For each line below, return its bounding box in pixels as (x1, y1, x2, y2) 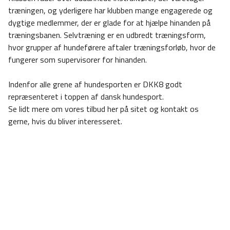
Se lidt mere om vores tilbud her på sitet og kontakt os (8, 103, 199, 115)
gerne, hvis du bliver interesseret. (8, 115, 122, 127)
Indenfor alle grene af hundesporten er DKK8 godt (8, 78, 182, 90)
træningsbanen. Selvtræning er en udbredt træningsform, (8, 29, 206, 41)
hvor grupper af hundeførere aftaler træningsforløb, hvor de (8, 41, 216, 53)
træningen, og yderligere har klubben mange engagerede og (8, 4, 213, 16)
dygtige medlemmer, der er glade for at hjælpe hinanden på (8, 16, 210, 29)
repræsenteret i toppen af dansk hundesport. (8, 90, 164, 103)
